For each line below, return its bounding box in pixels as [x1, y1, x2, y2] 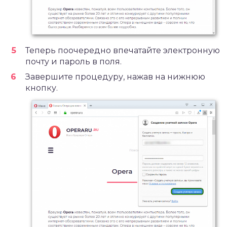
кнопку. [25, 83, 58, 93]
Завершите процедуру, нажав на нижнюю [25, 72, 205, 82]
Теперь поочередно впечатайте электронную [25, 46, 220, 56]
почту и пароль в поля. [25, 57, 122, 67]
